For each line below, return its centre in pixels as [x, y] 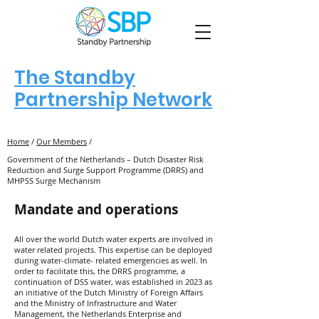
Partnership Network [113, 100]
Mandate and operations [96, 209]
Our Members [62, 141]
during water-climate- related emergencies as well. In [111, 260]
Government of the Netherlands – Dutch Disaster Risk [105, 159]
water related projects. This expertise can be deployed [113, 250]
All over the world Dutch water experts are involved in [114, 239]
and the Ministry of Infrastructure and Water [95, 303]
